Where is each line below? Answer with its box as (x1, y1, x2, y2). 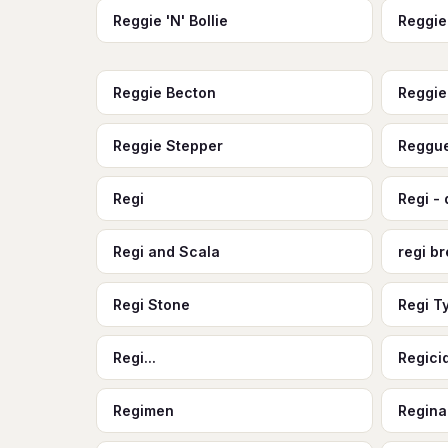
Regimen (113, 402, 174, 419)
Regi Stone (113, 296, 190, 313)
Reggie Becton (113, 84, 216, 101)
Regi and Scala (113, 243, 220, 260)
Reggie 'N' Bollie (113, 12, 228, 29)
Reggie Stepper (113, 137, 223, 154)
